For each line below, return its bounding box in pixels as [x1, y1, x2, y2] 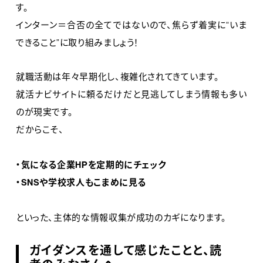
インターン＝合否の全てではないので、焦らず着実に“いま [15, 19, 248, 31]
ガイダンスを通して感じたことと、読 [29, 242, 223, 258]
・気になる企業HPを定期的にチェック [15, 159, 166, 170]
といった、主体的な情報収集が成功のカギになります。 [15, 211, 227, 223]
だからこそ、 [15, 123, 64, 135]
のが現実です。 [15, 106, 73, 117]
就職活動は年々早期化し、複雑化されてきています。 [15, 70, 220, 82]
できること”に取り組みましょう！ [15, 36, 140, 48]
